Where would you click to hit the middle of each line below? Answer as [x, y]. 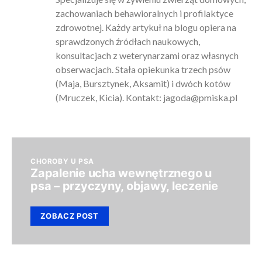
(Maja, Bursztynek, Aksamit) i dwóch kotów [143, 83]
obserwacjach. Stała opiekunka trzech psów [143, 69]
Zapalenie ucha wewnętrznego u [121, 173]
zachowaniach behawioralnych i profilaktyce [144, 13]
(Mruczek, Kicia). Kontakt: [109, 97]
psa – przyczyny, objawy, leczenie [124, 186]
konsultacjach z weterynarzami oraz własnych [147, 55]
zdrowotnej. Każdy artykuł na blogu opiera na [146, 27]
